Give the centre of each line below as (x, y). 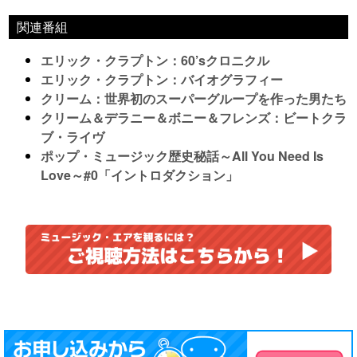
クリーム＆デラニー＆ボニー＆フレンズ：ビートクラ (194, 118)
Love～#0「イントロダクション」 (140, 175)
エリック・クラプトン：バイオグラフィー (162, 80)
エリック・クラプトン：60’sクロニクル (155, 61)
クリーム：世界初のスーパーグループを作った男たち (194, 99)
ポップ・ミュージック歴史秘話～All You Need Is (182, 156)
